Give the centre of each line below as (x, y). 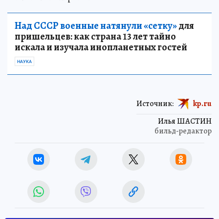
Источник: (155, 103)
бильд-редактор (183, 131)
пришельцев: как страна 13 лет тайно (95, 36)
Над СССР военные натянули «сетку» (96, 26)
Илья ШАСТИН (185, 121)
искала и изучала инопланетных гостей (101, 47)
